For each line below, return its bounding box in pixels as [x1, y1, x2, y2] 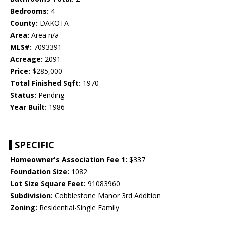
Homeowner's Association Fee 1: [10, 155, 127, 165]
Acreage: [10, 54, 43, 64]
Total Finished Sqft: [10, 78, 81, 88]
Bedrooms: [10, 6, 49, 16]
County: [10, 18, 38, 28]
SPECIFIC [15, 139, 54, 151]
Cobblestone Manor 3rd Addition [53, 191, 161, 201]
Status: [10, 90, 36, 100]
